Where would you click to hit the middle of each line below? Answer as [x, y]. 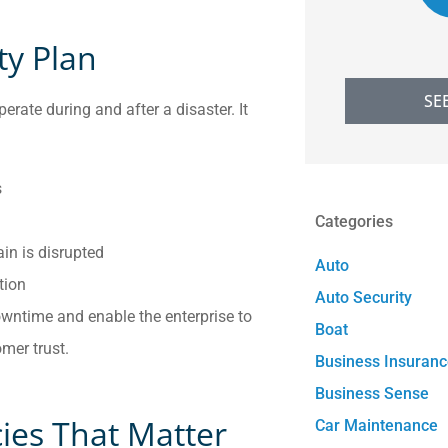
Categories [354, 221]
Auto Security [364, 297]
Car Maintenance [377, 425]
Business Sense [372, 393]
